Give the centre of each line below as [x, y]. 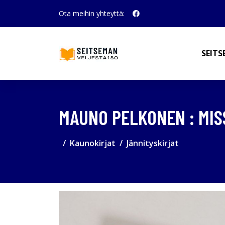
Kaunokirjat [93, 143]
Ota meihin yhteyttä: [92, 13]
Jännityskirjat [153, 143]
